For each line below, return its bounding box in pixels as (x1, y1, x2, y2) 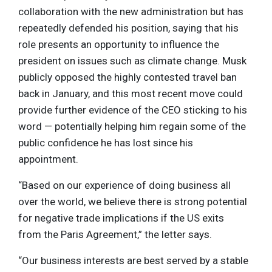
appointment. (18, 153, 78, 166)
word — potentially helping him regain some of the (18, 120, 246, 133)
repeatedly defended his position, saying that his (18, 22, 239, 35)
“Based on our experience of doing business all (18, 179, 231, 192)
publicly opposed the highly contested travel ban (18, 71, 237, 84)
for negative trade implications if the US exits (18, 212, 224, 225)
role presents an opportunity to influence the (18, 38, 219, 51)
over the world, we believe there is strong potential (18, 195, 247, 208)
